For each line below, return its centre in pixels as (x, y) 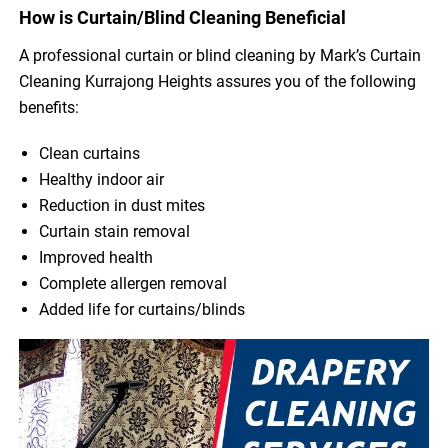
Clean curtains (90, 154)
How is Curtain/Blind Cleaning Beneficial (183, 18)
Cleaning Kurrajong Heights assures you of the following (218, 82)
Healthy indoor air (102, 180)
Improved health (96, 258)
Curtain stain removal (115, 232)
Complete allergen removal (133, 284)
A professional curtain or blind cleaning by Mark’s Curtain (220, 56)
